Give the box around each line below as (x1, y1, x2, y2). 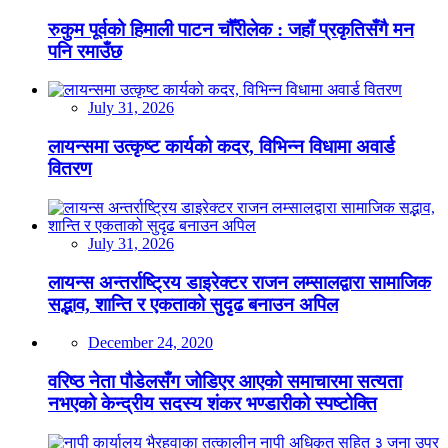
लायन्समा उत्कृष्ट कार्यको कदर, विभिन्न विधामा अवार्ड (48, 136, 395, 158)
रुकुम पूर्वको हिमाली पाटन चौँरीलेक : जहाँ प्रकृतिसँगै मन (48, 18, 414, 40)
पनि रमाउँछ (48, 40, 122, 62)
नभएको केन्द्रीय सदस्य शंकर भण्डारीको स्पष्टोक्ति (48, 393, 377, 415)
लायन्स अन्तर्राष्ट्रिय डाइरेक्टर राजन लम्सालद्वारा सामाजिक (48, 271, 431, 293)
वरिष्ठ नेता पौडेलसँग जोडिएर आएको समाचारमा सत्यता (48, 371, 402, 393)
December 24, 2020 (88, 334, 213, 352)
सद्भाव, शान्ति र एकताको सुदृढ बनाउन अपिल (48, 293, 338, 315)
